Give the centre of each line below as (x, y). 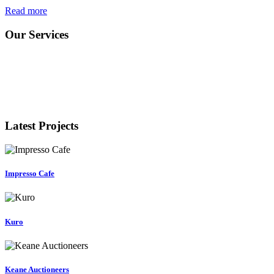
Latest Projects (42, 126)
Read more (26, 11)
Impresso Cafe (30, 174)
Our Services (37, 34)
